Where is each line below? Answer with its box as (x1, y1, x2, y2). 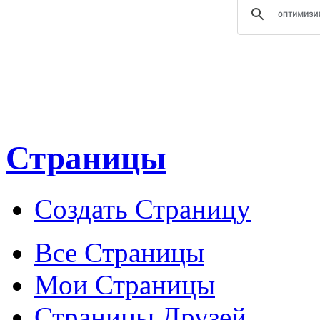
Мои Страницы (34, 269, 215, 300)
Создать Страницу (34, 193, 251, 224)
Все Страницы (34, 236, 204, 268)
